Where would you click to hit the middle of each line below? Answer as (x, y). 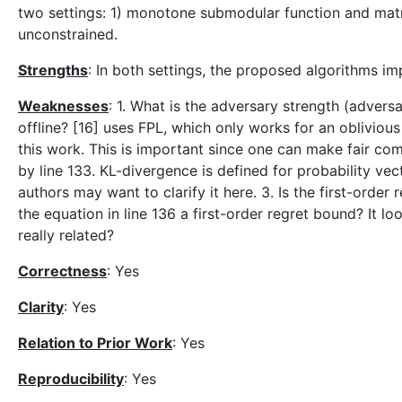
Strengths (53, 70)
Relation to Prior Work (95, 343)
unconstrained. (68, 34)
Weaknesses (63, 106)
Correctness (62, 271)
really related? (66, 235)
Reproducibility (71, 379)
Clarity (41, 307)
